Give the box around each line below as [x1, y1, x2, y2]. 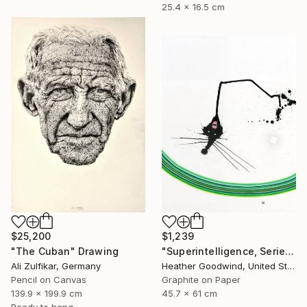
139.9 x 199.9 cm [11, 287, 82, 299]
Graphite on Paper [162, 273, 241, 285]
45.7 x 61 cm [162, 287, 217, 299]
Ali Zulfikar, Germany [11, 260, 101, 271]
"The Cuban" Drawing [11, 245, 119, 257]
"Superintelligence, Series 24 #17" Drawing [285, 245, 295, 257]
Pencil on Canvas [11, 273, 86, 285]
